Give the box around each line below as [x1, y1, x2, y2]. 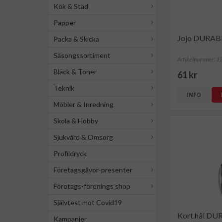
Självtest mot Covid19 [54, 198, 122, 207]
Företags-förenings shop [54, 182, 130, 190]
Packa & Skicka [54, 35, 99, 43]
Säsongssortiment [54, 51, 111, 59]
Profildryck [54, 149, 87, 158]
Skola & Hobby [54, 116, 98, 125]
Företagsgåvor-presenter [54, 166, 132, 174]
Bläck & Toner [54, 67, 97, 76]
